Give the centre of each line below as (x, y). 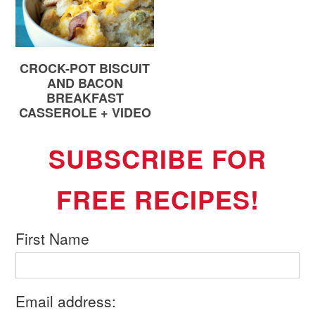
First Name (53, 239)
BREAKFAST (85, 98)
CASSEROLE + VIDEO (85, 113)
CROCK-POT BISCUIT (85, 69)
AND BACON (85, 83)
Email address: (66, 301)
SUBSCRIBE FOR (157, 159)
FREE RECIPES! (157, 199)
